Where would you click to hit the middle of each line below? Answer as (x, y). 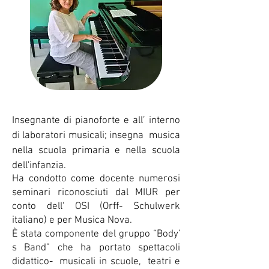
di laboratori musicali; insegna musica (96, 136)
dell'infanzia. (40, 166)
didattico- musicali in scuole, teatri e (96, 262)
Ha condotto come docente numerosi (96, 179)
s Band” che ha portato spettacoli (96, 248)
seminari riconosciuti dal (74, 193)
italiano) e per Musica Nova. (73, 220)
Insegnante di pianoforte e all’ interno (96, 121)
